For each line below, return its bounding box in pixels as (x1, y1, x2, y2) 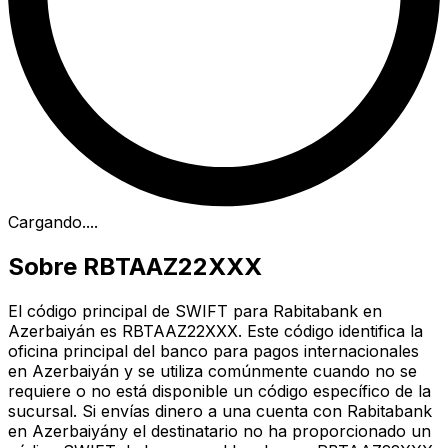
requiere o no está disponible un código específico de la (8, 381, 431, 402)
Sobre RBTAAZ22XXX (8, 252, 262, 282)
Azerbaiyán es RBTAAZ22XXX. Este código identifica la (8, 321, 423, 342)
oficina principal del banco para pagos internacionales (8, 341, 419, 362)
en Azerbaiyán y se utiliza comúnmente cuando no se (8, 361, 417, 382)
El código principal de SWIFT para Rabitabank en (8, 301, 382, 322)
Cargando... (8, 212, 94, 233)
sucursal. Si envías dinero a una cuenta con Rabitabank (8, 401, 432, 422)
